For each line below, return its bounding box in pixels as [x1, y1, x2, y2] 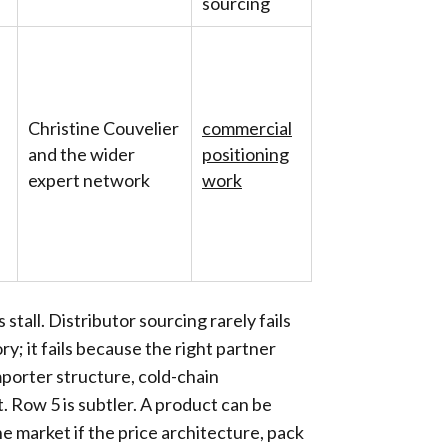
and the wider [28, 143, 135, 165]
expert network [28, 169, 150, 191]
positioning [202, 143, 289, 165]
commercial [202, 117, 292, 139]
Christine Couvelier [28, 117, 179, 139]
